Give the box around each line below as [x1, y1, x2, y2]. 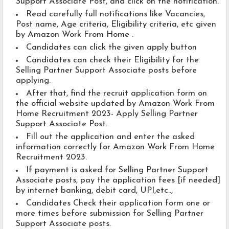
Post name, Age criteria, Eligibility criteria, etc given [16, 20, 216, 29]
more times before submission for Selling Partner [16, 210, 203, 218]
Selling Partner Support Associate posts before [16, 66, 197, 75]
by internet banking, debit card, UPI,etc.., [16, 187, 175, 195]
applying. [16, 77, 51, 85]
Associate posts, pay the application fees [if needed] [16, 176, 220, 185]
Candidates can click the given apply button [26, 43, 199, 52]
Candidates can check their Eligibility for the [26, 56, 199, 65]
